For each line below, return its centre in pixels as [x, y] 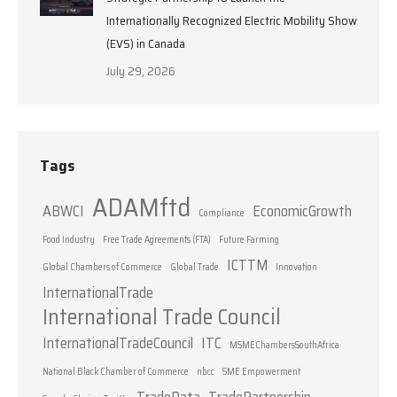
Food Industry [69, 239]
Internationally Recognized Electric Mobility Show [232, 20]
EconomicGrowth [302, 210]
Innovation [296, 267]
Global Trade [195, 267]
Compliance [222, 213]
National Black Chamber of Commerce [116, 371]
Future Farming [249, 239]
